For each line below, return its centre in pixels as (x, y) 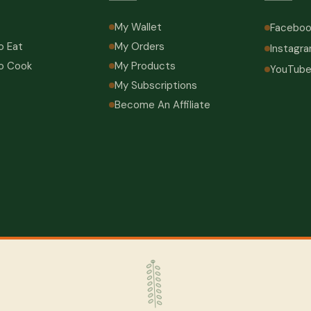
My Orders (139, 47)
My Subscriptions (155, 85)
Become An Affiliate (162, 105)
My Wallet (138, 27)
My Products (145, 66)
